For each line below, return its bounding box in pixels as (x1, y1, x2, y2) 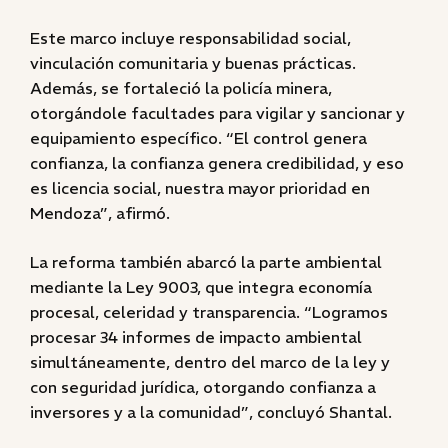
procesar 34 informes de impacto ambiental (30, 327, 362, 347)
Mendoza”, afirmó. (30, 203, 170, 223)
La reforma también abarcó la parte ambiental (30, 252, 382, 272)
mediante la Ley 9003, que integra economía (30, 277, 372, 297)
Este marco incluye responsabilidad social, (30, 28, 351, 48)
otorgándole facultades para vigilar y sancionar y (30, 103, 405, 123)
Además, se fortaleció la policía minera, (30, 78, 332, 98)
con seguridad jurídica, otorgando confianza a (30, 377, 376, 397)
